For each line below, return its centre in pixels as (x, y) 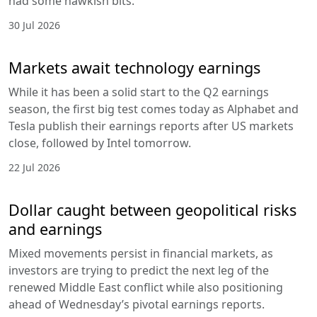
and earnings (55, 229)
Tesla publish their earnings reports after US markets (151, 126)
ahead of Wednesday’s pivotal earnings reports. (137, 304)
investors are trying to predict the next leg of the (139, 270)
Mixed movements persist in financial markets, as (141, 253)
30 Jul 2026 (34, 25)
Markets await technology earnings (134, 67)
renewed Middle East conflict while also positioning (146, 287)
